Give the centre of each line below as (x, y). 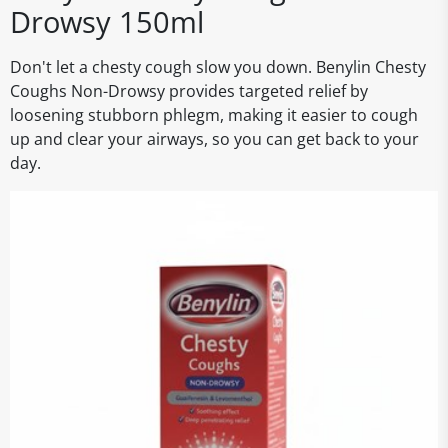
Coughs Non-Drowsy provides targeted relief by (189, 91)
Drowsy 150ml (107, 21)
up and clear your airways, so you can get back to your (214, 139)
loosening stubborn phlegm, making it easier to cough (214, 115)
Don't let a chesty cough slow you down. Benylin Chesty (218, 67)
